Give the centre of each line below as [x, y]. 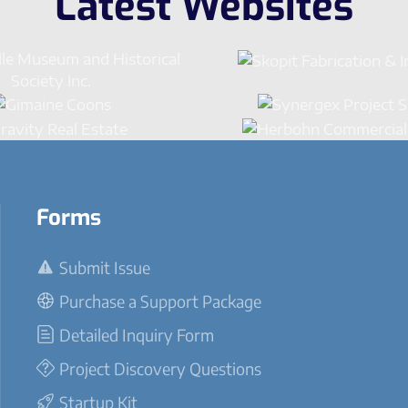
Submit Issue [105, 267]
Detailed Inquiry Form [137, 334]
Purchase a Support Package [160, 301]
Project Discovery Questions [160, 368]
